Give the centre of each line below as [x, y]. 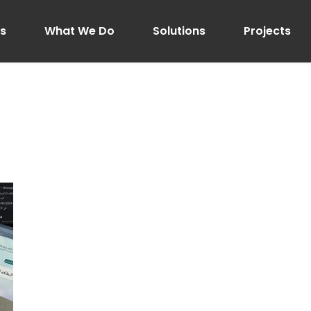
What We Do [80, 31]
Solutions [179, 31]
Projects [268, 31]
